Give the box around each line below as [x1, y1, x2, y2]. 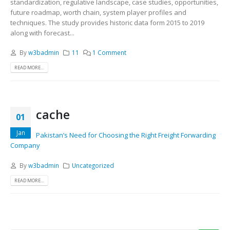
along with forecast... [10, 28, 74, 37]
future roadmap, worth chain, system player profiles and [10, 7, 186, 17]
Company [10, 141, 40, 150]
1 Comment [92, 48, 127, 57]
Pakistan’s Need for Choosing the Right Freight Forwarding [36, 130, 216, 140]
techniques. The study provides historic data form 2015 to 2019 [10, 17, 204, 27]
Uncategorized [72, 161, 114, 169]
